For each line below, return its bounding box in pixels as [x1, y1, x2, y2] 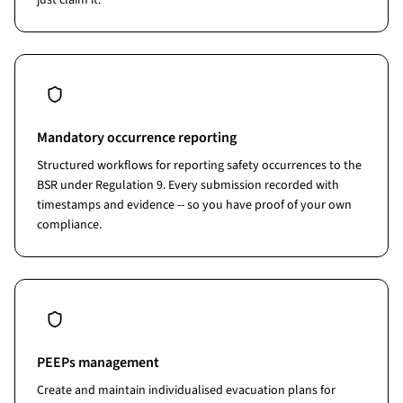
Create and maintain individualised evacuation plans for [37, 381, 336, 399]
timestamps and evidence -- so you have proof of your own [37, 196, 352, 214]
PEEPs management [37, 353, 159, 372]
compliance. [37, 216, 102, 234]
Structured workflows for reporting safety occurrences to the [37, 157, 362, 175]
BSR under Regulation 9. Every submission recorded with [37, 176, 339, 194]
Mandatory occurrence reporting [37, 128, 237, 148]
